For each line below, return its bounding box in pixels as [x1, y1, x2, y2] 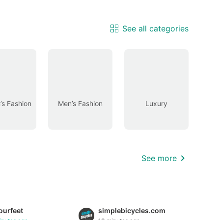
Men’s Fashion [58, 99, 103, 108]
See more [141, 153, 177, 164]
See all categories [122, 23, 189, 33]
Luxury [145, 99, 167, 108]
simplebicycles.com [98, 206, 165, 215]
